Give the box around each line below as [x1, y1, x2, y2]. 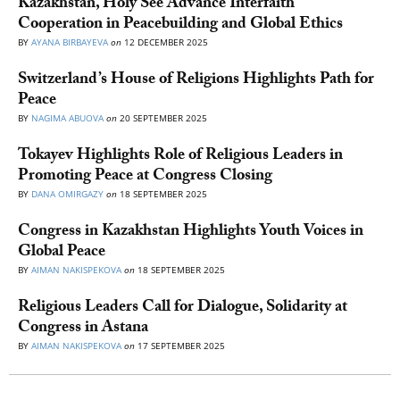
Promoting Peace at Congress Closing [18, 162, 272, 191]
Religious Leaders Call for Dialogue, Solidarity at [18, 294, 347, 322]
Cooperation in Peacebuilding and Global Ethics [18, 11, 343, 39]
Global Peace [18, 238, 105, 267]
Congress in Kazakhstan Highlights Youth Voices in [18, 218, 363, 246]
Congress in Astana [18, 314, 152, 343]
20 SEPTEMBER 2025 [117, 111, 207, 124]
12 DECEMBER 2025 [121, 35, 208, 48]
